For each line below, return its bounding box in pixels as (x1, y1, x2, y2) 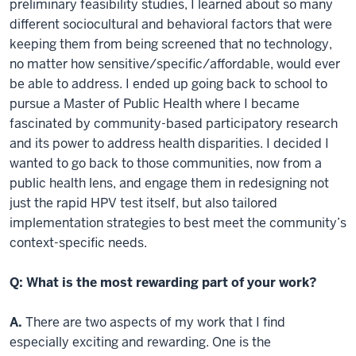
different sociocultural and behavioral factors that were (10, 15, 332, 33)
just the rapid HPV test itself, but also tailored (10, 194, 277, 211)
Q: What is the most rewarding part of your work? (10, 273, 317, 291)
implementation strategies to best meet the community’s (10, 214, 346, 231)
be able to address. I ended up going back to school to (10, 75, 327, 92)
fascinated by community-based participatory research (10, 114, 338, 132)
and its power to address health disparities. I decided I (10, 134, 329, 152)
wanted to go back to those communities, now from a (10, 154, 322, 172)
